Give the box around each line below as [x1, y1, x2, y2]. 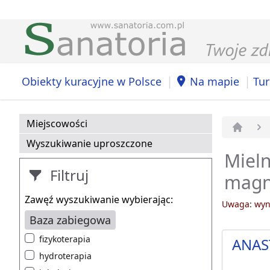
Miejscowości [27, 117, 87, 131]
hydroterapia [39, 250, 92, 262]
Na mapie [190, 74, 239, 89]
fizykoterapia [39, 233, 90, 245]
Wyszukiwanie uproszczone [27, 137, 152, 151]
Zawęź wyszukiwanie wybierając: [25, 193, 173, 207]
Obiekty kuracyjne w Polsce [22, 74, 162, 89]
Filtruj [46, 165, 89, 186]
